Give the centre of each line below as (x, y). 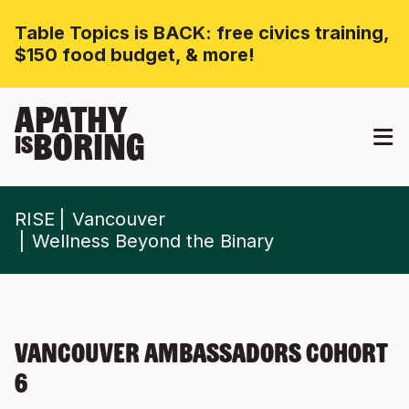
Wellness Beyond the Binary (153, 241)
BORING (89, 151)
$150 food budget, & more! (135, 55)
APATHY (71, 123)
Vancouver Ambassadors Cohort (201, 356)
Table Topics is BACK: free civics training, (202, 33)
